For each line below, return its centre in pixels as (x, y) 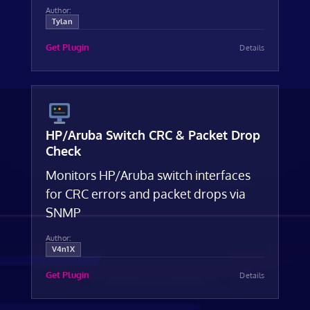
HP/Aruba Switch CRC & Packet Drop (153, 135)
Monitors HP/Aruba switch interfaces (148, 175)
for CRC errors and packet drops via (145, 194)
